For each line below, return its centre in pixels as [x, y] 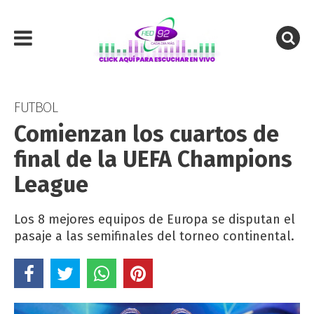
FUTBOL [36, 107]
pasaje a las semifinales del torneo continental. [154, 236]
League [51, 184]
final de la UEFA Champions [153, 159]
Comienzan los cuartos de [146, 134]
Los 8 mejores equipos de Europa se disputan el [155, 219]
